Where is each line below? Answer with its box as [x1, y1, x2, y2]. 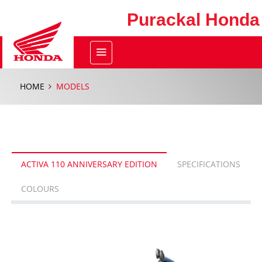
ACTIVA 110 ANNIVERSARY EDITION [21, 158, 158, 170]
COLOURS [21, 183, 60, 194]
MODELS [56, 81, 90, 92]
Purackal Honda [126, 10, 260, 29]
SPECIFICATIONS [177, 158, 241, 170]
